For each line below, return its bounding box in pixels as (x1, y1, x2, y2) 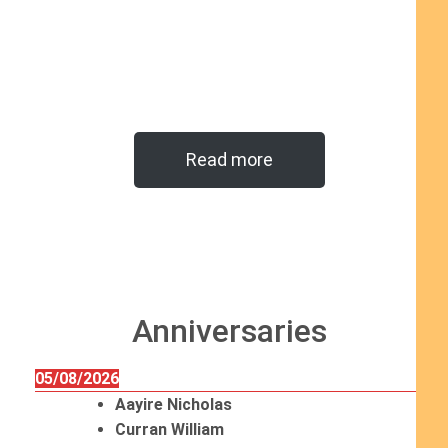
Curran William (114, 420, 224, 439)
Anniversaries (131, 312, 327, 350)
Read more (185, 149, 273, 170)
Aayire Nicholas (114, 395, 232, 414)
